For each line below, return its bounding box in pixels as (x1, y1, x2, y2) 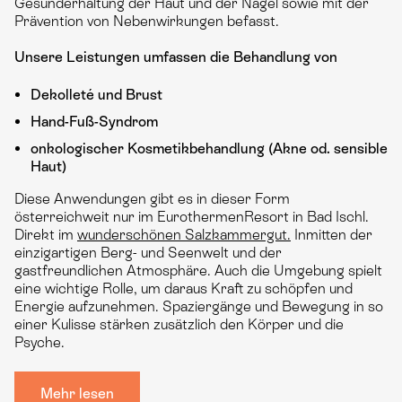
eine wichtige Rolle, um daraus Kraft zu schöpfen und (14, 280, 353, 297)
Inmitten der (291, 226, 372, 243)
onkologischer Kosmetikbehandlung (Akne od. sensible (31, 140, 388, 157)
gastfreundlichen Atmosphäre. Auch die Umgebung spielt (14, 262, 382, 279)
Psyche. (14, 334, 65, 351)
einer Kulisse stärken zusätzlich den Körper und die (14, 316, 344, 333)
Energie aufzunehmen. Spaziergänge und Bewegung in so (14, 298, 383, 315)
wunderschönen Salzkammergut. (77, 226, 291, 243)
